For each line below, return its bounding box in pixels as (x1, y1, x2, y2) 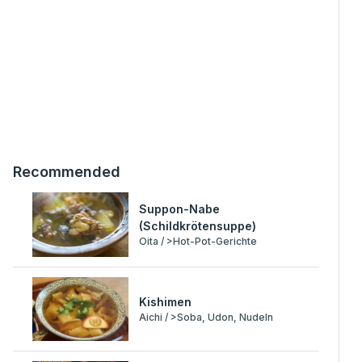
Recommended (12, 163, 120, 181)
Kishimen (139, 294, 192, 309)
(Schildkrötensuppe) (139, 218, 257, 233)
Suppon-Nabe (139, 201, 221, 216)
